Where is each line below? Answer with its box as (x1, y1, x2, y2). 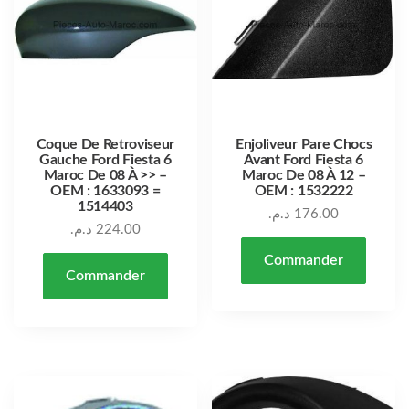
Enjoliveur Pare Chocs (236, 137, 372, 152)
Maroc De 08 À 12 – (242, 168, 366, 184)
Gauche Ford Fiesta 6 (39, 152, 172, 168)
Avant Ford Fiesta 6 (244, 152, 364, 168)
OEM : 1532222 (254, 184, 353, 199)
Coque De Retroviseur (36, 137, 175, 152)
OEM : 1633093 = (50, 184, 161, 199)
